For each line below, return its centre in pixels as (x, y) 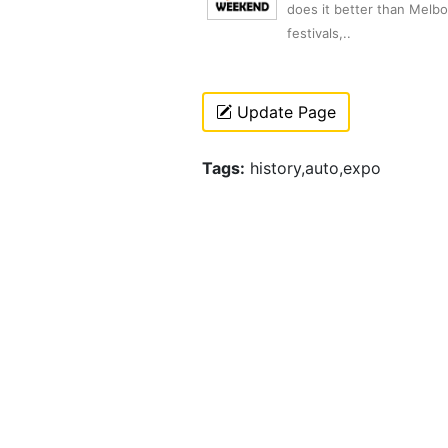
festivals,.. (319, 33)
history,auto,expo (313, 168)
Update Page (284, 112)
